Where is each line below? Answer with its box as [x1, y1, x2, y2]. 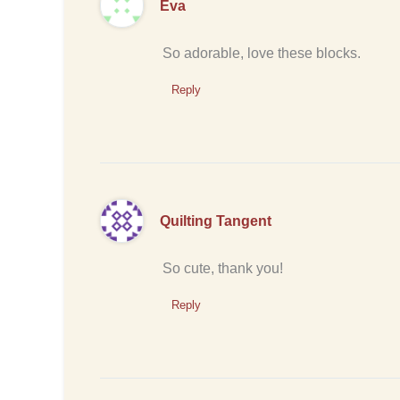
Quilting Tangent [159, 212, 271, 229]
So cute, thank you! [162, 261, 283, 276]
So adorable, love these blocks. [162, 45, 361, 61]
